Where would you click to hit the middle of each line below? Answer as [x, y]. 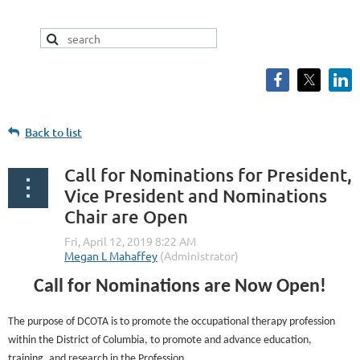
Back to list [53, 132]
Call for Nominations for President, [208, 175]
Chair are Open [126, 217]
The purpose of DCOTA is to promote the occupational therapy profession [172, 322]
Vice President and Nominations [196, 196]
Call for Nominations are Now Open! [180, 287]
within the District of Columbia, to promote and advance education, [160, 340]
